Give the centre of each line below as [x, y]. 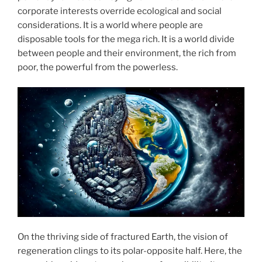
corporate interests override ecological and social [120, 11]
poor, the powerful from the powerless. [98, 67]
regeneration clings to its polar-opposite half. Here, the [130, 251]
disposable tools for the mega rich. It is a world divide [126, 39]
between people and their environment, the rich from [127, 53]
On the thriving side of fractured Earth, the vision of [123, 237]
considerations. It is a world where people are [110, 25]
